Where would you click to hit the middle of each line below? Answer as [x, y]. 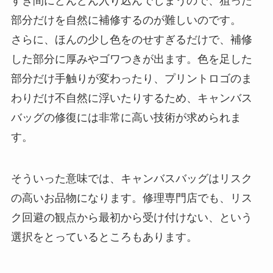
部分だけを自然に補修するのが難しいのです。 [126, 20]
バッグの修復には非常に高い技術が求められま [126, 117]
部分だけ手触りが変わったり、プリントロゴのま [131, 78]
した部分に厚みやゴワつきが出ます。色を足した [131, 59]
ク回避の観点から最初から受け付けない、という [131, 217]
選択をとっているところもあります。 [104, 237]
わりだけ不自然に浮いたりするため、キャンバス [131, 98]
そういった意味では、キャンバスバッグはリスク [131, 178]
